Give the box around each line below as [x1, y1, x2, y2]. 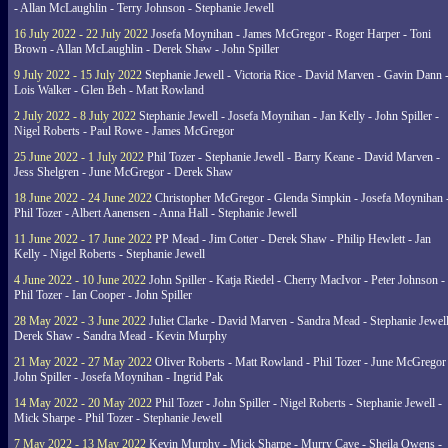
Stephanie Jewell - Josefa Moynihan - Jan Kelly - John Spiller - [136, 109, 439, 123]
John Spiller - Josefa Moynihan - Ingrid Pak [14, 370, 223, 384]
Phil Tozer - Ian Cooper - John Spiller [14, 288, 192, 302]
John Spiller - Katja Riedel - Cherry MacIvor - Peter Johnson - [146, 273, 445, 287]
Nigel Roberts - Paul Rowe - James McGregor [14, 124, 234, 138]
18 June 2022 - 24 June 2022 [14, 191, 152, 205]
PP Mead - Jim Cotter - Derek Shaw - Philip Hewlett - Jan [152, 232, 431, 246]
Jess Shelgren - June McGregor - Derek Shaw [14, 165, 233, 179]
